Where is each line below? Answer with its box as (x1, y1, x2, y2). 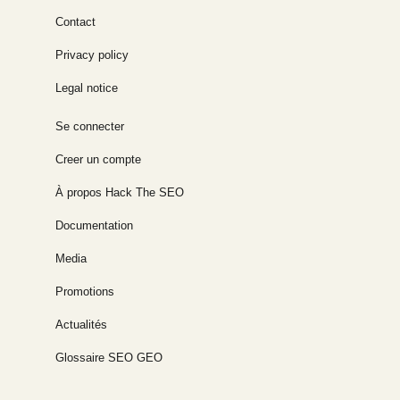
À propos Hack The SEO (55, 185, 185, 199)
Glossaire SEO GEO (55, 350, 163, 364)
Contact (55, 14, 96, 29)
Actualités (55, 317, 108, 331)
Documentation (55, 218, 134, 232)
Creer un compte (55, 152, 142, 166)
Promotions (55, 284, 115, 298)
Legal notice (55, 80, 119, 95)
